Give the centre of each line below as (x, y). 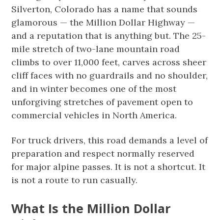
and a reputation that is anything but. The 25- (109, 36)
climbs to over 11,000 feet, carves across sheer (109, 62)
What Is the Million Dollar (91, 208)
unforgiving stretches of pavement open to (102, 102)
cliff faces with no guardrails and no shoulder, (110, 75)
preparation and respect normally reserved (103, 153)
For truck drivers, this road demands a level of (110, 140)
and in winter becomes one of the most (94, 89)
